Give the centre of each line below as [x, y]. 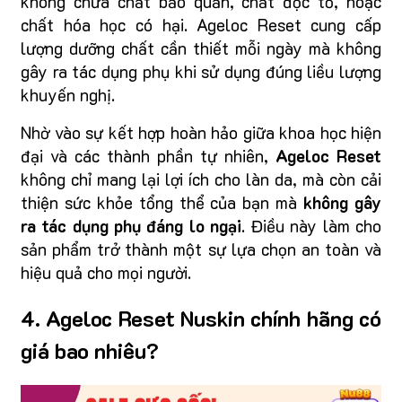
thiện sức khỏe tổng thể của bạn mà [162, 202]
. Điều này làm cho [311, 225]
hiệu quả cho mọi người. [106, 272]
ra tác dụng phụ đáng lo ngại [131, 225]
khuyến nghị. [68, 94]
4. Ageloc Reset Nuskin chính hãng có [201, 318]
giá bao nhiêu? [90, 350]
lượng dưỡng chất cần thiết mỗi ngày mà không [201, 48]
